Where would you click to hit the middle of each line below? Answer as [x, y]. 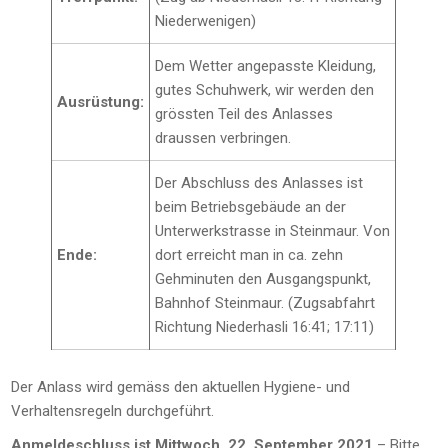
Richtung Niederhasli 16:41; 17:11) [265, 326]
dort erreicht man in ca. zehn [249, 254]
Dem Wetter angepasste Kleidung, [266, 65]
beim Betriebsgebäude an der [251, 206]
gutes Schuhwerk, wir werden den [265, 89]
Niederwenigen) [206, 20]
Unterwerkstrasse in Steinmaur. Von [273, 230]
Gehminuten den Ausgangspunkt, [263, 278]
